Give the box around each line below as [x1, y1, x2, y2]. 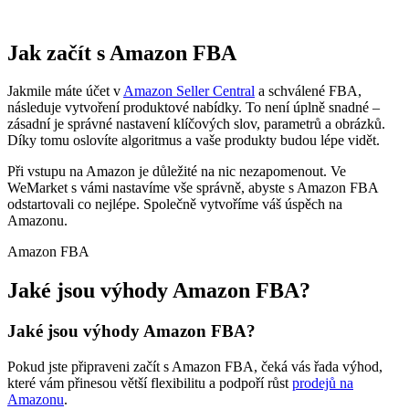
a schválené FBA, [255, 83, 362, 100]
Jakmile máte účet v [7, 83, 123, 100]
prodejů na [292, 374, 353, 391]
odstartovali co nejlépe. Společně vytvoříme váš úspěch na [7, 196, 342, 213]
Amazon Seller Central [123, 83, 255, 100]
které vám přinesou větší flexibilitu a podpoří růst [7, 374, 292, 391]
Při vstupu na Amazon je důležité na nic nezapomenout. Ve [7, 163, 346, 180]
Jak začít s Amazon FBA [7, 40, 236, 65]
